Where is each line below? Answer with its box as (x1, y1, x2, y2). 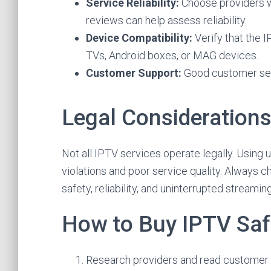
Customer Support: (86, 67, 181, 79)
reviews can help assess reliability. (86, 14, 247, 27)
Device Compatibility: (86, 31, 192, 44)
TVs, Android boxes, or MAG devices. (86, 49, 258, 62)
